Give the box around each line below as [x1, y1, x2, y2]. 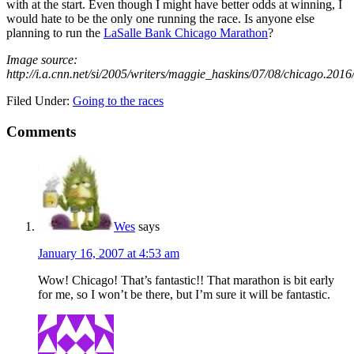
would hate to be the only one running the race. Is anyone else [6, 11, 314, 25]
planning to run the [6, 25, 104, 40]
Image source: [6, 52, 77, 66]
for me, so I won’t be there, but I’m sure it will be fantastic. [38, 288, 330, 302]
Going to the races [73, 93, 164, 107]
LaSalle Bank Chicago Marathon [104, 25, 268, 40]
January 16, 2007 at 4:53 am [38, 247, 179, 261]
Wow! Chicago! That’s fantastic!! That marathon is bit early [38, 273, 334, 288]
